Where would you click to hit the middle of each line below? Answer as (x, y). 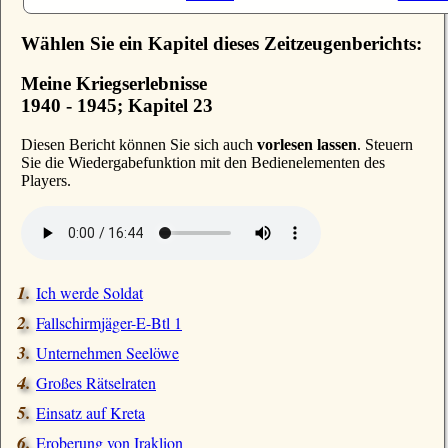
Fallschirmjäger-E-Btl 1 (109, 323)
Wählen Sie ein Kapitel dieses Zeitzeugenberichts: (221, 43)
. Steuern (385, 145)
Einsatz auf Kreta (90, 413)
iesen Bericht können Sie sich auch (145, 145)
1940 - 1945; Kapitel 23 (117, 106)
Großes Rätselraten (96, 383)
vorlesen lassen (307, 145)
